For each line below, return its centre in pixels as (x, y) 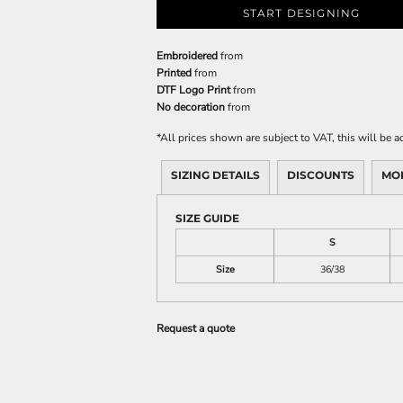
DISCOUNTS (321, 175)
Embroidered (187, 55)
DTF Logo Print (193, 90)
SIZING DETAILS (215, 175)
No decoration (191, 107)
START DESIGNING (301, 13)
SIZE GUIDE (207, 218)
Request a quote (196, 328)
